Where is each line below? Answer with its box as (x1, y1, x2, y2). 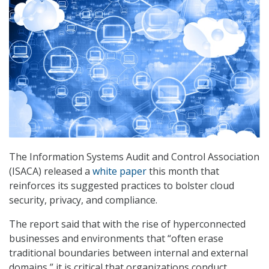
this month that (147, 165, 219, 178)
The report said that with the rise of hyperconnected (9, 217, 246, 231)
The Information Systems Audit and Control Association (9, 150, 259, 164)
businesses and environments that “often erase (9, 232, 223, 246)
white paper (92, 165, 147, 178)
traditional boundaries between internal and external (9, 246, 248, 260)
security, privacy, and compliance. (9, 193, 157, 207)
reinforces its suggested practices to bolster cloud (9, 179, 234, 193)
